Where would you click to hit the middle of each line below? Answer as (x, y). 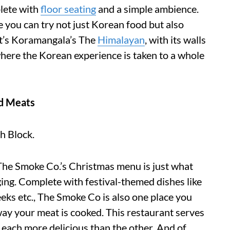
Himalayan (121, 39)
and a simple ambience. (147, 8)
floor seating (68, 8)
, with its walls (175, 39)
